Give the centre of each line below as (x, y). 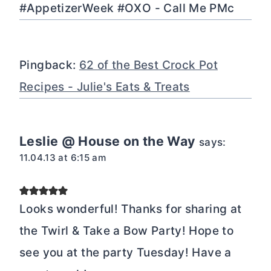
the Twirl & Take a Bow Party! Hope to (127, 230)
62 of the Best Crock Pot (148, 65)
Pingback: (49, 65)
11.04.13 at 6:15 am (63, 157)
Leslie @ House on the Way (107, 141)
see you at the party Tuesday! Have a (126, 252)
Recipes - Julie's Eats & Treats (105, 87)
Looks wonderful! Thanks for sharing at (131, 209)
